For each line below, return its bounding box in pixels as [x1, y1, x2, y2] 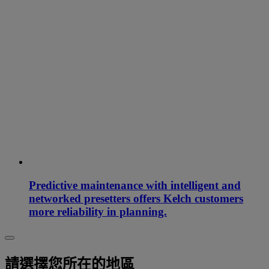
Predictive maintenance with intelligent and [29, 178, 241, 192]
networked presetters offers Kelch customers [29, 192, 243, 205]
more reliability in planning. [29, 205, 167, 218]
